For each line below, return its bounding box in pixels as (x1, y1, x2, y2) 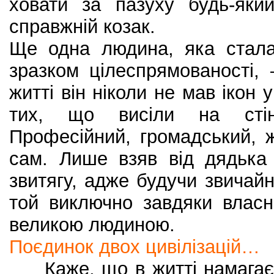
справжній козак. (9, 16, 155, 38)
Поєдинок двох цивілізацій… (9, 236, 260, 258)
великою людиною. (9, 214, 175, 236)
